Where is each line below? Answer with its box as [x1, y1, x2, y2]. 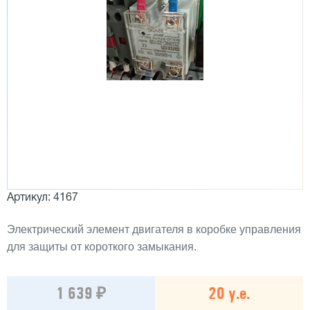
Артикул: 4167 [7, 193, 78, 203]
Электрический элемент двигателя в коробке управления [7, 224, 301, 235]
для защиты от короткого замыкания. [7, 241, 197, 253]
